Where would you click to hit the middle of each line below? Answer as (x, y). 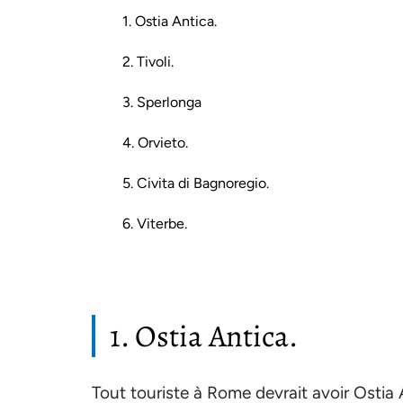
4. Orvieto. (155, 143)
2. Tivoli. (148, 62)
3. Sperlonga (162, 102)
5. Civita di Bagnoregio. (196, 183)
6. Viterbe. (155, 224)
